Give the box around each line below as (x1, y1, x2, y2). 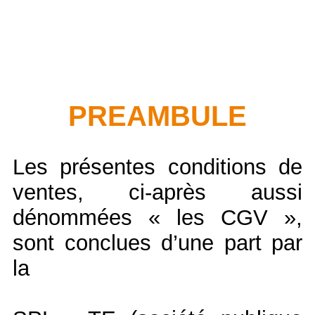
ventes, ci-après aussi (13, 179, 302, 205)
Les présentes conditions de (13, 154, 302, 179)
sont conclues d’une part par (13, 230, 302, 255)
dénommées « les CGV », (13, 205, 302, 230)
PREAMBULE (68, 100, 247, 131)
